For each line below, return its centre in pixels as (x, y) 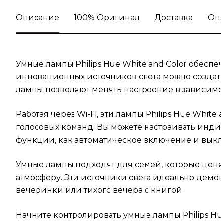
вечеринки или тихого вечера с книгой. (100, 190)
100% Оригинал (107, 18)
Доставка (174, 18)
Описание (37, 18)
